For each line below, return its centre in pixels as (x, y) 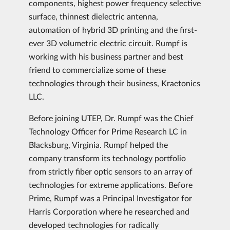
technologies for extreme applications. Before (111, 185)
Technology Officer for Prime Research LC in (108, 131)
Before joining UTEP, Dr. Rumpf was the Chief (111, 118)
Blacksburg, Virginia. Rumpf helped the (98, 145)
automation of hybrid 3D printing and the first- (113, 30)
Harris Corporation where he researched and (109, 211)
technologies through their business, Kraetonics (114, 83)
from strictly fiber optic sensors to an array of (111, 171)
